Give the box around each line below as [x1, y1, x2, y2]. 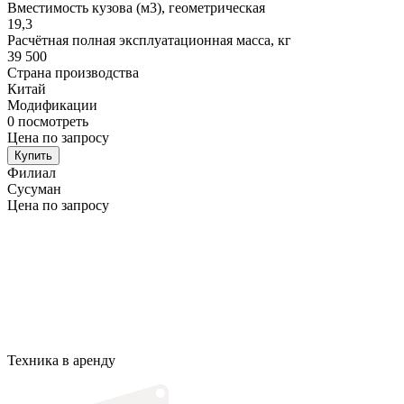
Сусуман [7, 181, 61, 197]
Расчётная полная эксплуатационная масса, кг [7, 32, 291, 49]
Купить [14, 149, 52, 163]
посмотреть [18, 114, 88, 130]
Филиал [7, 165, 56, 181]
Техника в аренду [7, 353, 115, 369]
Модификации [7, 97, 97, 114]
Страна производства [7, 65, 139, 81]
